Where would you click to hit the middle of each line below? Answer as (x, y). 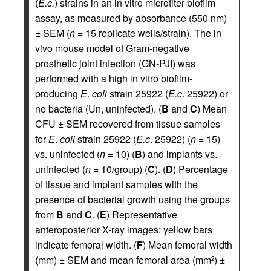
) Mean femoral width (188, 245)
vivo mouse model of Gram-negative (112, 48)
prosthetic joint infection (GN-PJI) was (115, 63)
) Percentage (201, 169)
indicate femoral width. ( (86, 245)
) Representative (142, 214)
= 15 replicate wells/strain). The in (148, 33)
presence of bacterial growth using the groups (132, 199)
